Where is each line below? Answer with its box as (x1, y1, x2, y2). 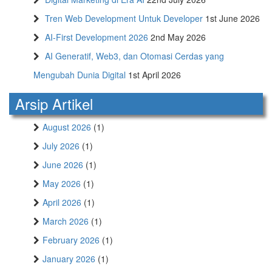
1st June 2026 (205, 12, 260, 25)
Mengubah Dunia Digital (33, 69, 126, 81)
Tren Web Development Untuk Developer (45, 12, 203, 25)
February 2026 (42, 234, 100, 246)
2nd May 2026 (151, 31, 206, 44)
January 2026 (42, 253, 95, 265)
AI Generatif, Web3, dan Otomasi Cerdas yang (45, 50, 224, 63)
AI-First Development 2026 (45, 31, 148, 44)
